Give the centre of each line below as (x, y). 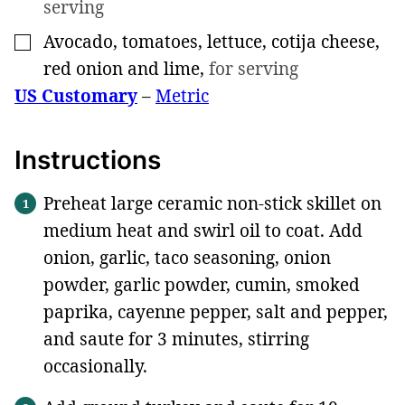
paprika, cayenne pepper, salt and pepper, (216, 311)
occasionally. (95, 366)
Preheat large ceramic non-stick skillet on (212, 203)
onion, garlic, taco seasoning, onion (187, 257)
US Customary (76, 95)
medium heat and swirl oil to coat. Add (203, 230)
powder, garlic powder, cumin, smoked (202, 284)
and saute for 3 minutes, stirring (176, 339)
